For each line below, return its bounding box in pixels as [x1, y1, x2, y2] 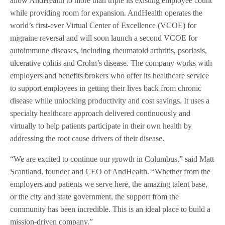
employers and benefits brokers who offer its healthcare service [10, 71, 209, 80]
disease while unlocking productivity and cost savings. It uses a [10, 96, 210, 105]
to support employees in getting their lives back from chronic [10, 84, 202, 93]
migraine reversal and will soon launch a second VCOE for [10, 34, 198, 43]
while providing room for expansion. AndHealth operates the [10, 9, 203, 18]
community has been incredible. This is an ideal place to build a [10, 205, 211, 214]
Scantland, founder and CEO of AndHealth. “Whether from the [10, 167, 211, 176]
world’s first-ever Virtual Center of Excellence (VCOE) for [10, 21, 197, 30]
